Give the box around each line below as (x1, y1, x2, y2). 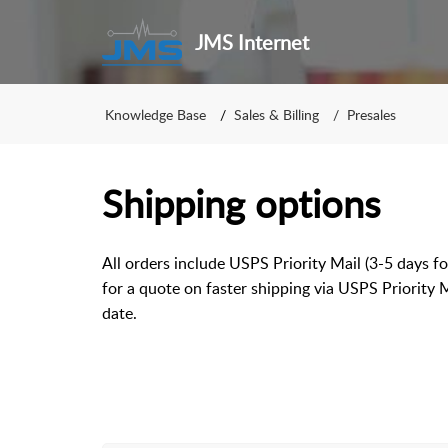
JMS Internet (194, 28, 309, 56)
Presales (347, 104, 396, 124)
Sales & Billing (234, 104, 319, 124)
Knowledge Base (105, 104, 206, 124)
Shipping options (102, 177, 380, 229)
